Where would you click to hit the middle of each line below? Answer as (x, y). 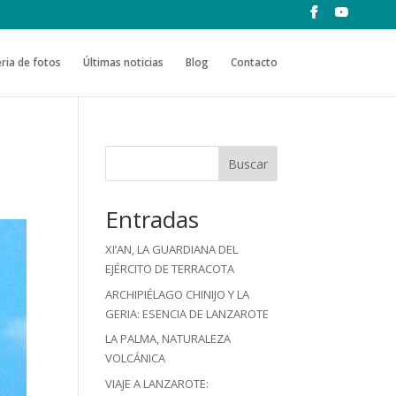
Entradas (152, 219)
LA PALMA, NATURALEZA (168, 339)
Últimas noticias (123, 62)
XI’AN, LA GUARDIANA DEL (172, 249)
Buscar (247, 164)
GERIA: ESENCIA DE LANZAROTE (187, 313)
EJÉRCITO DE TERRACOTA (170, 269)
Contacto (254, 62)
